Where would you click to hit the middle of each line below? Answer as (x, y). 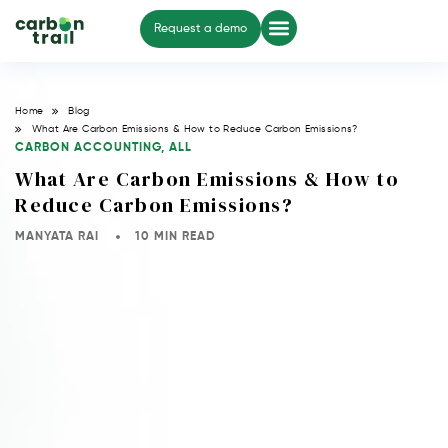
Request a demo (201, 29)
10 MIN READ (175, 237)
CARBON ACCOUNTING (88, 148)
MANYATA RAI (57, 237)
